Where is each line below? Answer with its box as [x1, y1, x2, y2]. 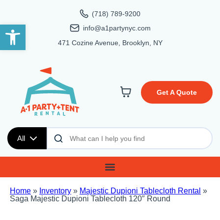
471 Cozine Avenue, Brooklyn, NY [57, 39, 163, 47]
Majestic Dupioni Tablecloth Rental [80, 187, 201, 195]
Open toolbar [4, 20, 53, 38]
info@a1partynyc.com [82, 24, 151, 32]
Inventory [39, 187, 71, 195]
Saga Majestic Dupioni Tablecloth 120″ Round [10, 194, 170, 203]
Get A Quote [156, 88, 197, 97]
